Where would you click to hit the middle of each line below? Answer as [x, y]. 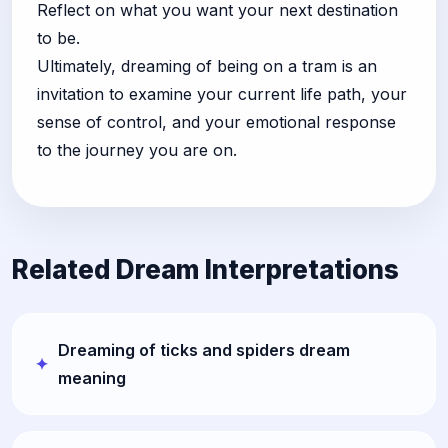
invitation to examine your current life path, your [222, 93]
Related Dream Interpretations [205, 269]
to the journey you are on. [137, 149]
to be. [58, 37]
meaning [92, 377]
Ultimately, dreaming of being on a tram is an [207, 65]
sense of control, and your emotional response [216, 121]
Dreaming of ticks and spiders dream [204, 349]
